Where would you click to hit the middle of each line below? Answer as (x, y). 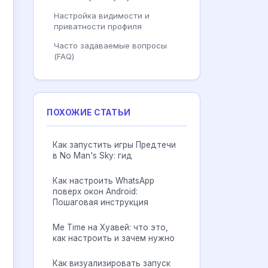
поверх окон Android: (95, 191)
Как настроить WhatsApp (103, 181)
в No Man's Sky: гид (92, 156)
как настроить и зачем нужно (114, 238)
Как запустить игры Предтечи (114, 145)
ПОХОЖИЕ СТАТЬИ (89, 112)
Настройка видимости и (102, 16)
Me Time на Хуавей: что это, (110, 227)
